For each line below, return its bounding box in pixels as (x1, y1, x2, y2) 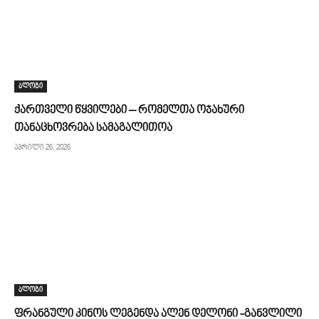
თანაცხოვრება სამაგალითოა (14, 122, 172, 134)
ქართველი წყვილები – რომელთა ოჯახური (14, 105, 244, 116)
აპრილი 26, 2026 (14, 144, 70, 152)
